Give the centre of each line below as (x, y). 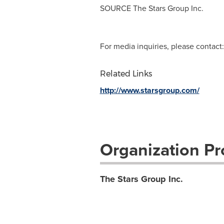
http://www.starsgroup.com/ (149, 90)
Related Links (126, 74)
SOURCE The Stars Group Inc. (151, 8)
